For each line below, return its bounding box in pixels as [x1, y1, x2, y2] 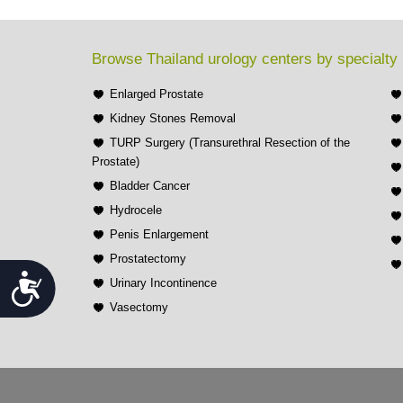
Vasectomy [110, 300, 168, 314]
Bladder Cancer [110, 178, 190, 193]
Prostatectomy [110, 251, 186, 265]
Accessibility [43, 269, 112, 288]
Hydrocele [110, 202, 162, 217]
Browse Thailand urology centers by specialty [92, 49, 398, 67]
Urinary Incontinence [110, 275, 217, 290]
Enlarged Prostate [110, 86, 203, 101]
